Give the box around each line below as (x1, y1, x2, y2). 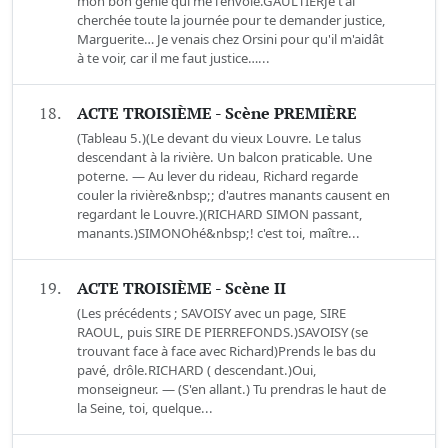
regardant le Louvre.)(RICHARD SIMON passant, (77, 205, 363, 224)
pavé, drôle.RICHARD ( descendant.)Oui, (77, 361, 317, 380)
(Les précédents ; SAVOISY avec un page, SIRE (77, 304, 346, 323)
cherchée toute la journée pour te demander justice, (77, 11, 386, 30)
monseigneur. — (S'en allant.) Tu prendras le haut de (77, 380, 386, 399)
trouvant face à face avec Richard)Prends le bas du (77, 342, 376, 361)
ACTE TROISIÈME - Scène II (77, 277, 286, 300)
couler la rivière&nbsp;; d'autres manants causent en (77, 186, 390, 205)
